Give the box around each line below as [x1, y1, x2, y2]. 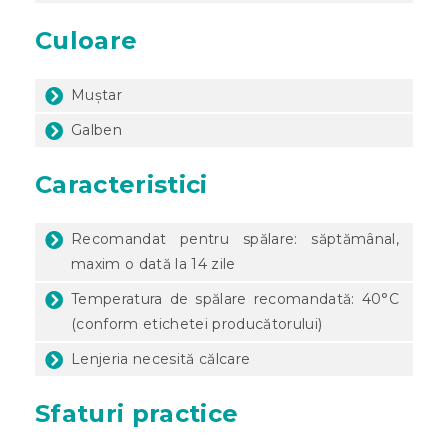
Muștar [71, 85, 122, 104]
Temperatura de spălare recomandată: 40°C [71, 289, 399, 308]
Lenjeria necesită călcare [71, 349, 251, 368]
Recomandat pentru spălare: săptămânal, [71, 229, 399, 248]
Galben [71, 120, 122, 139]
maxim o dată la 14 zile [71, 254, 236, 273]
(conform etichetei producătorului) [71, 314, 323, 333]
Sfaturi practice [35, 398, 239, 428]
